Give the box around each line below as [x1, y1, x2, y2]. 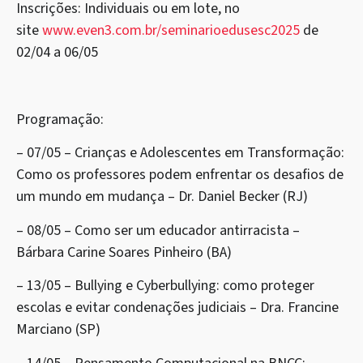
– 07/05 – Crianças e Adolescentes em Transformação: [16, 143, 344, 164]
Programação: [16, 109, 104, 130]
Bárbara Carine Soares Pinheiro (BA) [16, 241, 232, 263]
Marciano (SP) [16, 319, 100, 340]
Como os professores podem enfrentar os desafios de [16, 164, 344, 186]
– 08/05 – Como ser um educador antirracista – [16, 220, 300, 241]
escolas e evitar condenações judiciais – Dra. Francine [16, 297, 339, 318]
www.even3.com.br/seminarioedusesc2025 [42, 20, 300, 41]
